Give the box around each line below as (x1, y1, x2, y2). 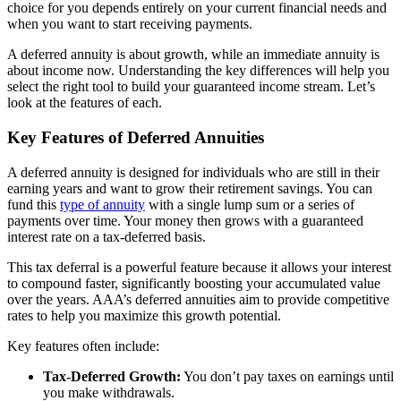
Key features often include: (7, 337, 159, 354)
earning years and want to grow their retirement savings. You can (7, 180, 372, 196)
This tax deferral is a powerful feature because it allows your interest (7, 259, 391, 275)
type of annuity (60, 196, 145, 212)
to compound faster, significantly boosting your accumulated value (7, 275, 380, 291)
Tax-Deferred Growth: (43, 368, 181, 384)
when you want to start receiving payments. (7, 16, 252, 32)
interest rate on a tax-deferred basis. (7, 228, 206, 244)
